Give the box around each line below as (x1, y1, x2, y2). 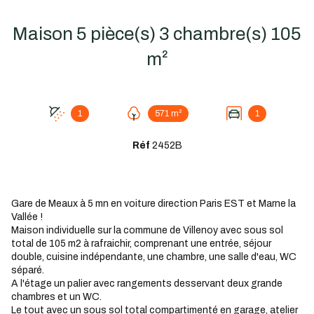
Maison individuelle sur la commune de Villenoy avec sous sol (11, 225, 283, 236)
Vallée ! (11, 212, 43, 223)
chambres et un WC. (11, 292, 102, 303)
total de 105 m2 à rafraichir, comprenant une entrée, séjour (11, 238, 271, 250)
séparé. (11, 265, 44, 276)
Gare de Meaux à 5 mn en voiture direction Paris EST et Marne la (11, 198, 296, 210)
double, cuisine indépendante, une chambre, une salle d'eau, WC (11, 252, 296, 263)
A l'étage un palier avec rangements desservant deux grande (11, 278, 282, 289)
